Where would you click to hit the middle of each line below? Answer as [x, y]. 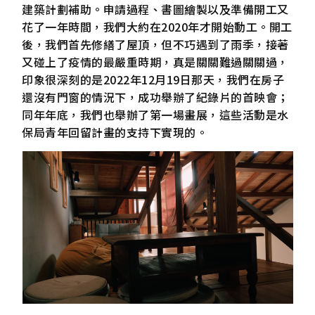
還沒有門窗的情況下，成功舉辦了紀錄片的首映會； [155, 97]
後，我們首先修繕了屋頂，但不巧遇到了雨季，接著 [155, 44]
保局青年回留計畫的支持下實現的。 [115, 132]
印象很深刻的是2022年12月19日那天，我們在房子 [153, 79]
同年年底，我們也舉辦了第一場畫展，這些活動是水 [155, 114]
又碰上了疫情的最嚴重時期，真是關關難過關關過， [155, 62]
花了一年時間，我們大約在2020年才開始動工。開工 [157, 26]
